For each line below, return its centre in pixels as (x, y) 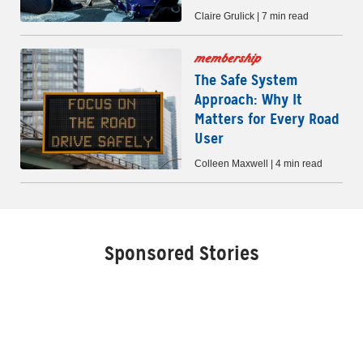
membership (227, 58)
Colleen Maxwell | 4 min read (258, 164)
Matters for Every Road (267, 119)
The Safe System (246, 80)
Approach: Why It (248, 100)
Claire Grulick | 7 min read (252, 17)
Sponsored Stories (181, 254)
